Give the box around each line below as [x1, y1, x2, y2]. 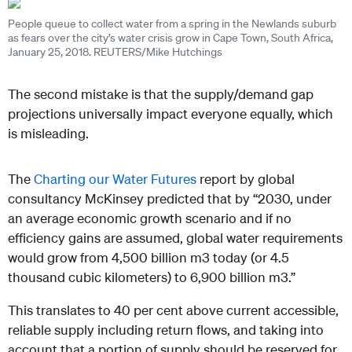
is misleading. [8, 125, 92, 142]
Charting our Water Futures [34, 170, 196, 188]
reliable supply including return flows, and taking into [8, 321, 324, 339]
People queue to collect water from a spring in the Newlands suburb [8, 16, 336, 31]
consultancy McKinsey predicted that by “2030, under [8, 190, 332, 207]
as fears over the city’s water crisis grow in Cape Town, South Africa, [8, 31, 333, 46]
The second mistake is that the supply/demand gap [8, 86, 313, 103]
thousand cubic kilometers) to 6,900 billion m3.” [8, 269, 295, 286]
